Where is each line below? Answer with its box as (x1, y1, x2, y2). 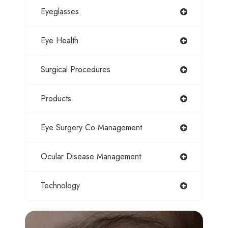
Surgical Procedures (41, 64, 110, 76)
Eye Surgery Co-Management (41, 122, 142, 134)
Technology (41, 180, 80, 192)
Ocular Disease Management (41, 151, 141, 163)
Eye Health (41, 35, 78, 47)
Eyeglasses (41, 6, 79, 18)
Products (41, 93, 71, 105)
